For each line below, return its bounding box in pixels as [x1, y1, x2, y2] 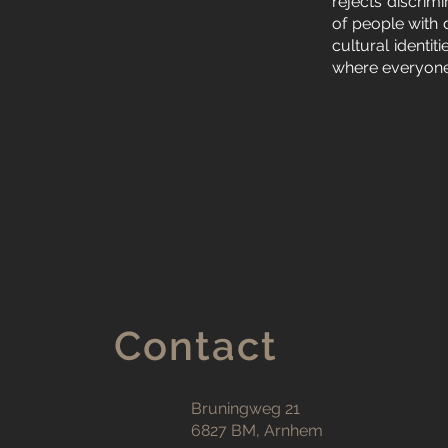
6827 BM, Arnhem [191, 421, 323, 440]
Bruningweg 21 [191, 399, 300, 418]
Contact [114, 322, 278, 369]
